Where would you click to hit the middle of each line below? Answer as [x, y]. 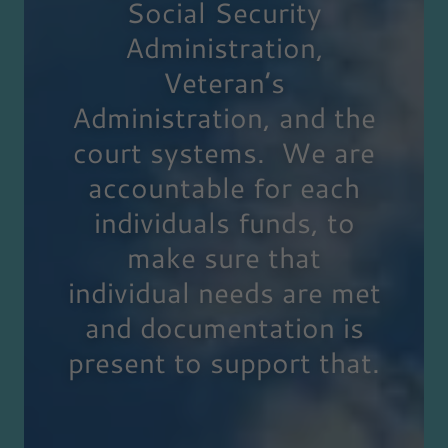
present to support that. [224, 362]
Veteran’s [224, 82]
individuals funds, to [224, 222]
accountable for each [224, 187]
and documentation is [224, 327]
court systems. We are [224, 152]
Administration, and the [224, 117]
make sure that [224, 257]
